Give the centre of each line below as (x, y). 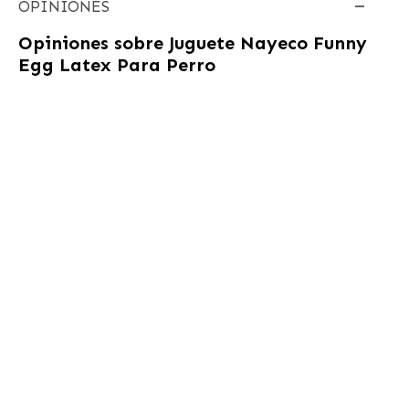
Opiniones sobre (93, 42)
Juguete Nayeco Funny (267, 42)
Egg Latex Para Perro (116, 64)
